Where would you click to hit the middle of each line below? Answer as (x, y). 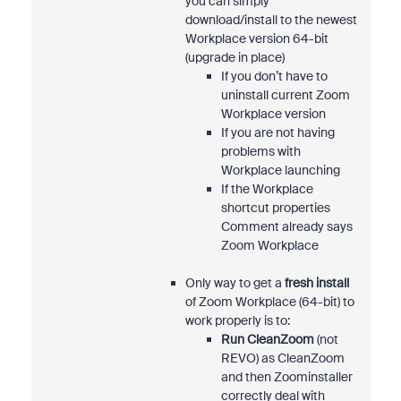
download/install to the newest (271, 20)
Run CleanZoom (267, 339)
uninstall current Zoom (285, 95)
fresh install (316, 283)
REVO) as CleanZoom (282, 358)
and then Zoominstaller (286, 377)
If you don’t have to (274, 76)
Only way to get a (235, 283)
